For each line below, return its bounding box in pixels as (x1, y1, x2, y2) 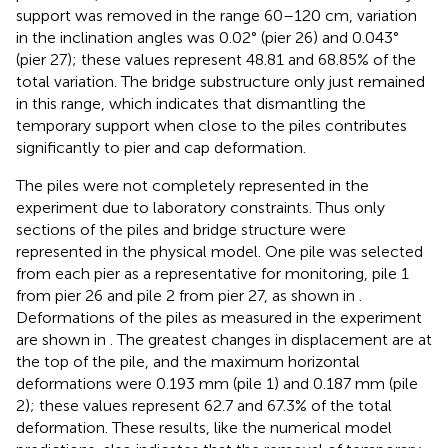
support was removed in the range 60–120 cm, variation (16, 5, 417, 25)
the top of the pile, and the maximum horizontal (16, 351, 360, 371)
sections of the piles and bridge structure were (16, 219, 346, 239)
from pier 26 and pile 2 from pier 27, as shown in (16, 285, 359, 305)
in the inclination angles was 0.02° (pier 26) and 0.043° (16, 27, 399, 47)
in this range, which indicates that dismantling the (16, 93, 366, 113)
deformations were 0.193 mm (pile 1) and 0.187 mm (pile (16, 373, 418, 393)
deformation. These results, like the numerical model (16, 417, 392, 437)
